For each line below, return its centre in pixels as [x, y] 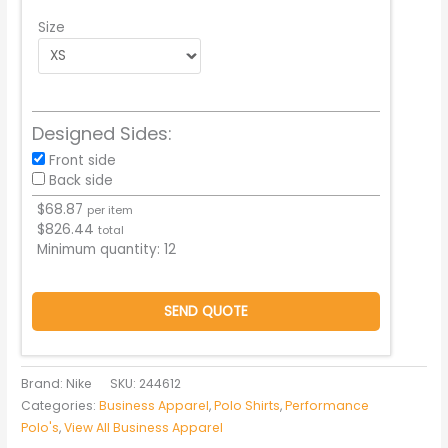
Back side [81, 181]
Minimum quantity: [101, 250]
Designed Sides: [102, 134]
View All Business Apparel [144, 428]
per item [110, 211]
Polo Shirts [247, 406]
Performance [327, 406]
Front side [83, 161]
